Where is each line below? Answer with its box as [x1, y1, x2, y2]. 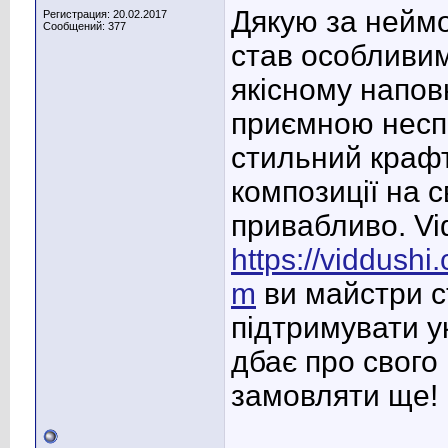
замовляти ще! [231, 379, 438, 413]
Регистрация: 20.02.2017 [43, 8, 167, 20]
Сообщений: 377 [43, 20, 126, 32]
